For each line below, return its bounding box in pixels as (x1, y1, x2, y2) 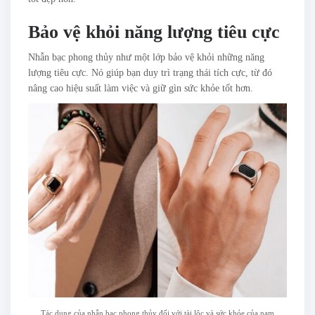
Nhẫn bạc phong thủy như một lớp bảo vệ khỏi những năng (28, 52, 264, 63)
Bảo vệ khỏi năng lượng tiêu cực (28, 22, 280, 43)
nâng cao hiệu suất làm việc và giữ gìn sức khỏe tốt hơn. (28, 83, 253, 94)
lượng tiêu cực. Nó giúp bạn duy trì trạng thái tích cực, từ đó (28, 67, 272, 79)
